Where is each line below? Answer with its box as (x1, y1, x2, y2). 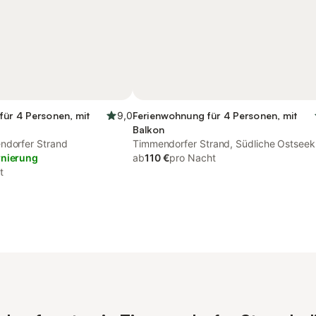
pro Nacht (169, 152, 216, 164)
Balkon (133, 123, 164, 135)
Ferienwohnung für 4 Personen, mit (133, 109, 298, 121)
